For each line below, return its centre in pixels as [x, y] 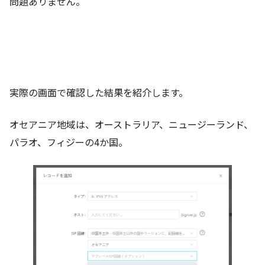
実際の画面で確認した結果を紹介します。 [99, 92]
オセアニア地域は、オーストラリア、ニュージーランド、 [131, 124]
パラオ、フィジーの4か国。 [69, 142]
